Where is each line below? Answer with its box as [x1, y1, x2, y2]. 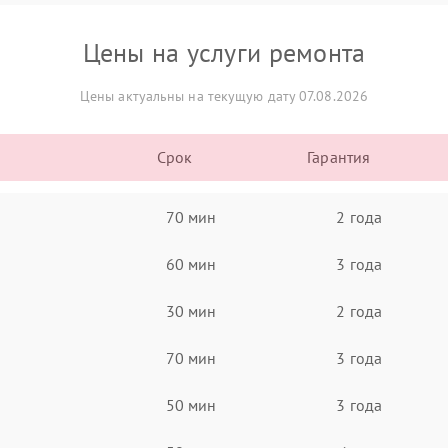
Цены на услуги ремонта [82, 36, 366, 69]
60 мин [165, 253, 217, 274]
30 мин [165, 300, 217, 321]
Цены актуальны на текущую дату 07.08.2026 [79, 87, 369, 105]
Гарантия [307, 147, 371, 167]
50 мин [165, 394, 217, 415]
